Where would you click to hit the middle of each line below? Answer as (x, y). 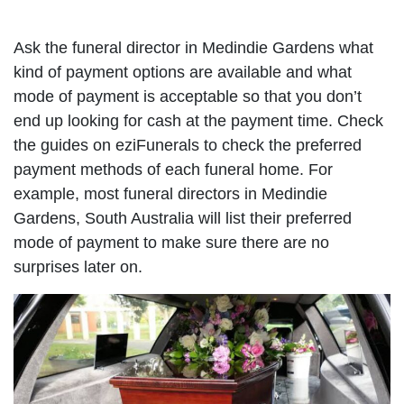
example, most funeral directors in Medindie (170, 194)
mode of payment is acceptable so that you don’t (188, 97)
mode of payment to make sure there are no (171, 243)
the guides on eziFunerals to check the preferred (188, 146)
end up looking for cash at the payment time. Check (198, 121)
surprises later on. (78, 267)
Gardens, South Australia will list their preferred (183, 219)
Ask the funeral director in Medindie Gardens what (193, 48)
